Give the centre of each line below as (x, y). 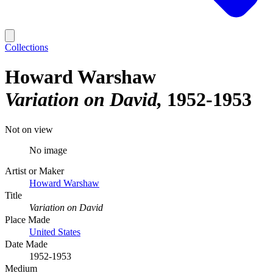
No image (48, 150)
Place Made (27, 219)
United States (55, 232)
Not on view (29, 129)
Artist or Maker (34, 171)
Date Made (26, 244)
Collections (27, 47)
